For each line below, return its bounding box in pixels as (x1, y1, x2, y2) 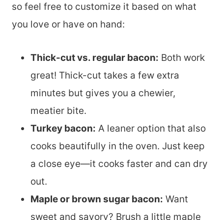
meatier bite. (30, 105, 86, 116)
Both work (159, 52, 205, 63)
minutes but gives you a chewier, (30, 87, 175, 99)
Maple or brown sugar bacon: (30, 193, 163, 205)
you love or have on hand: (12, 18, 125, 30)
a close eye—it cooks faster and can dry (30, 158, 208, 169)
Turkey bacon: (30, 122, 96, 134)
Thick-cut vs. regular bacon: (30, 52, 159, 63)
